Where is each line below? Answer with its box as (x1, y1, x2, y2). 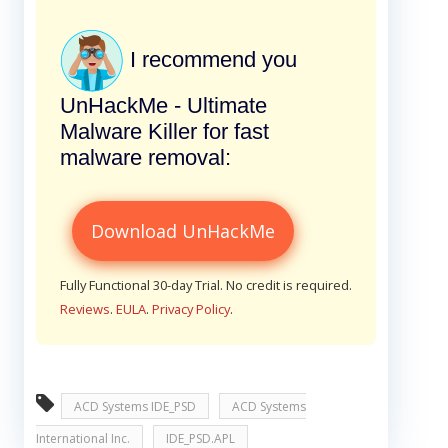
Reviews (60, 299, 110, 318)
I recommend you (124, 46, 297, 72)
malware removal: (60, 144, 231, 170)
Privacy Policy (152, 299, 230, 318)
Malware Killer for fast (60, 118, 269, 144)
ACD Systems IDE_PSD (74, 397, 196, 415)
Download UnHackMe (91, 218, 275, 243)
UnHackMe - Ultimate (60, 92, 267, 118)
